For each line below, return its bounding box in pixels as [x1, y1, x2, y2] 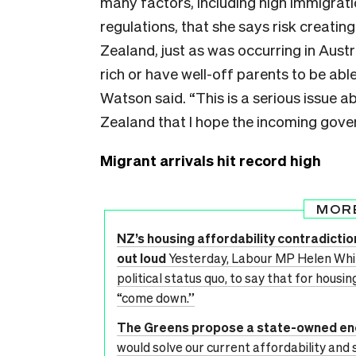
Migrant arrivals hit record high [100, 150, 321, 169]
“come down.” [117, 289, 195, 306]
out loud [117, 250, 166, 266]
